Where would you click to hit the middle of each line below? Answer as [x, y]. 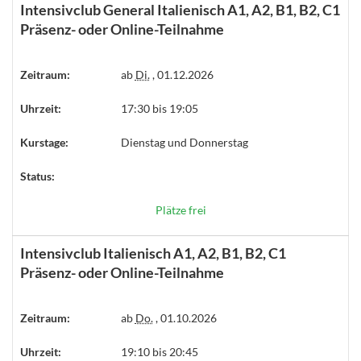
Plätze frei [180, 210]
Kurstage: [44, 142]
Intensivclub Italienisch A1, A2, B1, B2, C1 [153, 253]
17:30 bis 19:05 [159, 108]
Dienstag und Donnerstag [184, 142]
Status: [37, 176]
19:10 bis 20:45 [159, 352]
